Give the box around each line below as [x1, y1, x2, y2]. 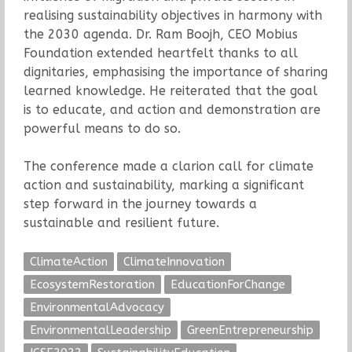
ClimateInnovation [123, 254, 225, 269]
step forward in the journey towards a [23, 196, 257, 211]
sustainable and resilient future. [23, 214, 219, 230]
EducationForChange [170, 277, 285, 291]
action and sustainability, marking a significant [23, 177, 304, 192]
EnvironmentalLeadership [29, 322, 171, 337]
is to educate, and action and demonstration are [23, 101, 321, 117]
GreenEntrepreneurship [186, 322, 313, 337]
